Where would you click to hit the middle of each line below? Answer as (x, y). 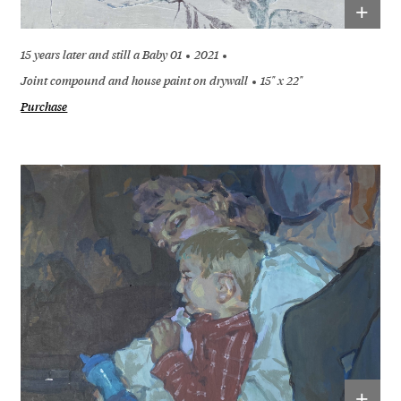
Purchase (44, 107)
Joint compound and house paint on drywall (135, 81)
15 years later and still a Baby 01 (102, 55)
